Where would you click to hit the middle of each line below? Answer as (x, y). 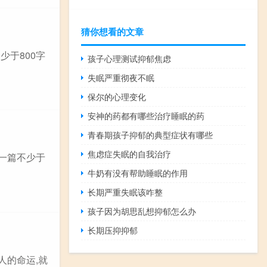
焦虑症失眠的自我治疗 (130, 154)
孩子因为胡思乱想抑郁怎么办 (142, 211)
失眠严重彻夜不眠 (121, 77)
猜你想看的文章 (112, 32)
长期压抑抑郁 (113, 230)
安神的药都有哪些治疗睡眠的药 (146, 116)
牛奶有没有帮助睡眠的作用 (138, 173)
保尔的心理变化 (117, 97)
